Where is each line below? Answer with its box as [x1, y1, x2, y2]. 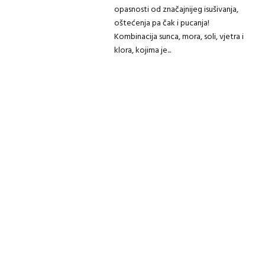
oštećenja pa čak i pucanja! [114, 17, 209, 30]
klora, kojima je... [114, 44, 171, 57]
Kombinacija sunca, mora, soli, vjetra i [114, 30, 244, 44]
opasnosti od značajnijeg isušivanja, [114, 3, 238, 17]
